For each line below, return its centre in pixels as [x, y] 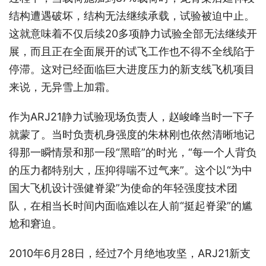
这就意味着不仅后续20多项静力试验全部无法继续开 [133, 34]
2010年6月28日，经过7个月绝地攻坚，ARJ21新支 [130, 254]
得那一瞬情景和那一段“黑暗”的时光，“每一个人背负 [133, 153]
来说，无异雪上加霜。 [62, 87]
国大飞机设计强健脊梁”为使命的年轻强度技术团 [123, 188]
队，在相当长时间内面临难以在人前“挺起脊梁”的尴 [131, 206]
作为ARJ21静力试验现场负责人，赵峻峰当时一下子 [132, 117]
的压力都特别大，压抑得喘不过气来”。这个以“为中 [131, 170]
